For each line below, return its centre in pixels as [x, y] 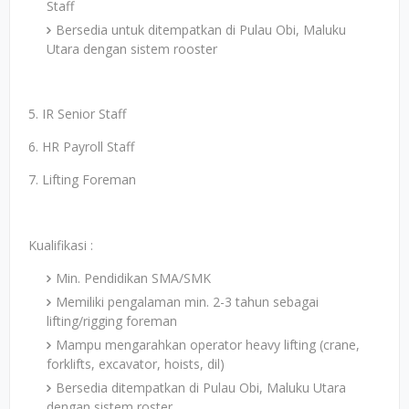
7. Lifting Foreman [82, 179]
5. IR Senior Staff [77, 114]
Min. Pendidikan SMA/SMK [133, 278]
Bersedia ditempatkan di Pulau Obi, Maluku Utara [201, 388]
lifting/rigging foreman [112, 321]
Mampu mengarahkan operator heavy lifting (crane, [208, 345]
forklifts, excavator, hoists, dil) [136, 364]
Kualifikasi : [61, 245]
